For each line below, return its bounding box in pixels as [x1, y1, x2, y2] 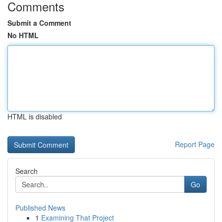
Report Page [175, 139, 215, 149]
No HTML [7, 30, 39, 40]
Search [15, 166, 38, 176]
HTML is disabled [7, 111, 62, 121]
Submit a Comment [7, 18, 71, 28]
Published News [15, 203, 65, 213]
